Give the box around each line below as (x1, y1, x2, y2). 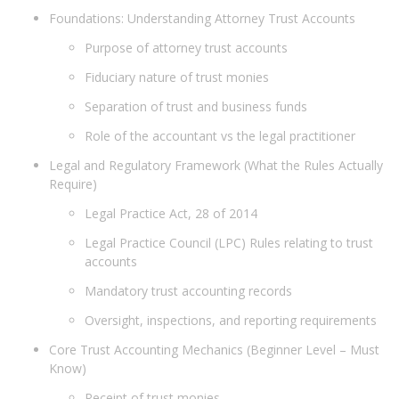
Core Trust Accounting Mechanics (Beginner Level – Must (49, 340, 379, 358)
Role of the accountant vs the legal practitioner (85, 126, 359, 144)
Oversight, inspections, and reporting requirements (85, 311, 380, 329)
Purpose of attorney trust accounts (85, 38, 291, 56)
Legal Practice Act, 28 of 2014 (85, 204, 261, 222)
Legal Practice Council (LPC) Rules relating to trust (85, 233, 373, 251)
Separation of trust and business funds (85, 97, 311, 115)
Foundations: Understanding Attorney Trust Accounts (49, 9, 359, 27)
